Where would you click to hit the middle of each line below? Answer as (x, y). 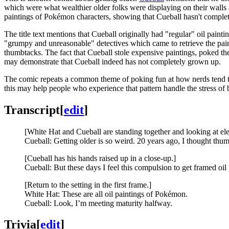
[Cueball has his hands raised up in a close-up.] (100, 158)
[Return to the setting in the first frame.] (88, 185)
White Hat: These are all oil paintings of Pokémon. (106, 194)
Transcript (32, 110)
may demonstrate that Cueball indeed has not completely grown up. (112, 61)
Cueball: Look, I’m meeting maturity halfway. (98, 203)
